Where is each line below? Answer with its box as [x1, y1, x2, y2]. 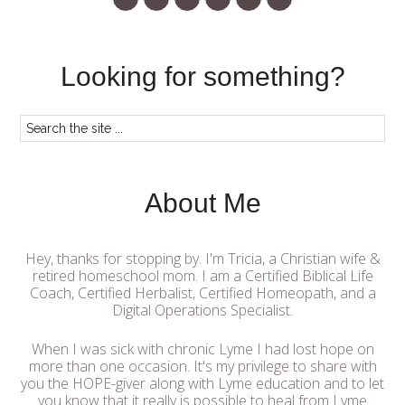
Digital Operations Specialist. [112, 300, 293, 320]
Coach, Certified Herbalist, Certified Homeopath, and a [29, 283, 376, 303]
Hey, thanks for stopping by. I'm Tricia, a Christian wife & [24, 249, 381, 268]
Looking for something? [60, 61, 345, 91]
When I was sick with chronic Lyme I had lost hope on [31, 339, 374, 359]
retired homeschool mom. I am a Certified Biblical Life [32, 266, 373, 286]
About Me [144, 188, 261, 218]
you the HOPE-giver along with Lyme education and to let [21, 373, 384, 393]
